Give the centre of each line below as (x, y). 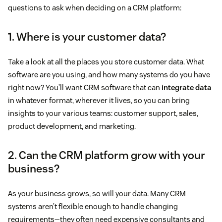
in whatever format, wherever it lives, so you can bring (99, 101)
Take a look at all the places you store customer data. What (106, 62)
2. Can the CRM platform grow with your (107, 155)
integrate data (187, 88)
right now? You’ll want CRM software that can (85, 88)
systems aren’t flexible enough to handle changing (93, 207)
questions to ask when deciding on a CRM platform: (95, 8)
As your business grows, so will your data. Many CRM (97, 194)
